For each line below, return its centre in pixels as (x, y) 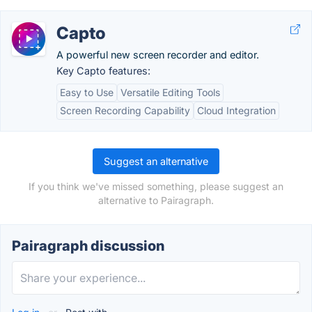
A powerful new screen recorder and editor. (158, 55)
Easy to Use (87, 92)
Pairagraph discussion (88, 246)
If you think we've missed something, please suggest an (156, 186)
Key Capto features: (103, 71)
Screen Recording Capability (125, 110)
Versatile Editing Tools (170, 92)
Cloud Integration (236, 110)
